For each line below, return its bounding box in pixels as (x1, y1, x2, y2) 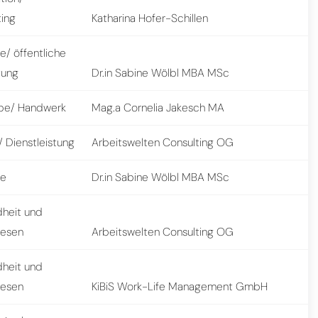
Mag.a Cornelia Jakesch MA (92, 99, 225, 115)
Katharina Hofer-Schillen (92, 10, 209, 26)
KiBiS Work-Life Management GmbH (92, 278, 268, 294)
